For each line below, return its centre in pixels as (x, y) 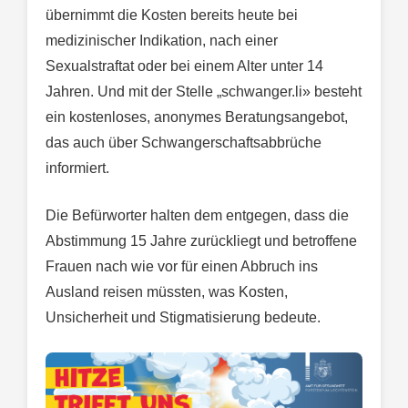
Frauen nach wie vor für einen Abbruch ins (182, 266)
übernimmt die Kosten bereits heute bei (172, 15)
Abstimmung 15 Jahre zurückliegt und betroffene (201, 240)
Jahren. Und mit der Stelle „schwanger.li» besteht (204, 91)
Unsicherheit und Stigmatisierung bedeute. (183, 317)
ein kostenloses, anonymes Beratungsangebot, (197, 117)
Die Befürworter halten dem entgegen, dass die (197, 215)
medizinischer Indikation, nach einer (162, 40)
